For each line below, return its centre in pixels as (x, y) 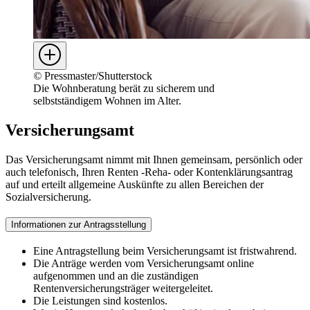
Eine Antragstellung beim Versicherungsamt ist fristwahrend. (165, 250)
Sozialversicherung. (48, 197)
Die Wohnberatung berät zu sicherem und (124, 88)
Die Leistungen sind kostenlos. (100, 300)
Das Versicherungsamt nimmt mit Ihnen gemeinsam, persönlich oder (154, 159)
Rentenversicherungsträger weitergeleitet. (123, 288)
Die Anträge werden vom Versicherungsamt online (144, 263)
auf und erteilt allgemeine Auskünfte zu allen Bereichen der (135, 184)
